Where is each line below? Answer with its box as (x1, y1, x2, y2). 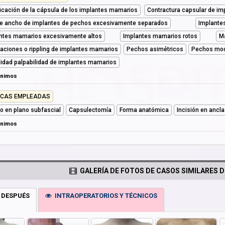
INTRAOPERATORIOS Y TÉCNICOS (52, 192, 158, 200)
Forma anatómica (120, 106, 169, 114)
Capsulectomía (69, 106, 112, 114)
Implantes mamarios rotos (123, 32, 198, 40)
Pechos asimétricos (126, 45, 183, 53)
